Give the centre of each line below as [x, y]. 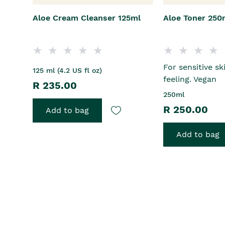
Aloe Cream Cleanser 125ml [87, 18]
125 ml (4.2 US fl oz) [67, 71]
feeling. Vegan [190, 79]
